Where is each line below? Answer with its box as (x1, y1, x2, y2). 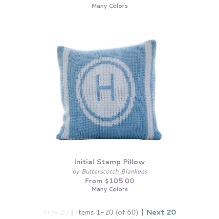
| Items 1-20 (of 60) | (68, 206, 146, 217)
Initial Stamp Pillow (74, 156, 145, 167)
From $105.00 (85, 176, 134, 186)
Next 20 (146, 206, 176, 217)
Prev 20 (43, 206, 68, 217)
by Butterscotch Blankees (72, 166, 147, 175)
